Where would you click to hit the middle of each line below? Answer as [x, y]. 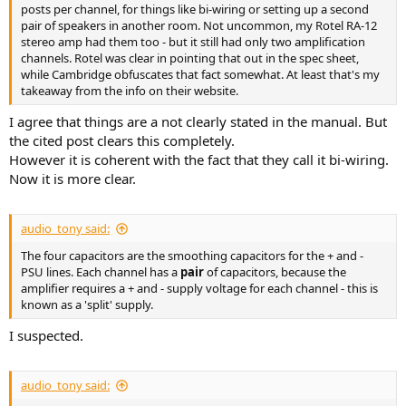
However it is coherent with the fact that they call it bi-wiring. [199, 159]
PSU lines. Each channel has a [101, 272]
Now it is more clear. [72, 178]
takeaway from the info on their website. [130, 91]
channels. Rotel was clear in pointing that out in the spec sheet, [190, 58]
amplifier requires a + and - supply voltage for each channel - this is [199, 289]
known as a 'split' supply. [87, 305]
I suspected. [46, 335]
